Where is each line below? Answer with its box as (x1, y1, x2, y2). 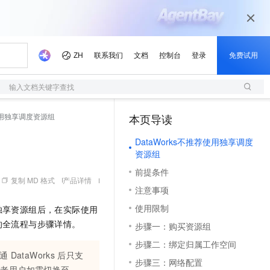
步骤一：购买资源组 (135, 220, 211, 232)
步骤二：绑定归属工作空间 (135, 238, 236, 250)
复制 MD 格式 (11, 175, 55, 185)
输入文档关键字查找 (9, 81, 74, 92)
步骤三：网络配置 (135, 256, 202, 268)
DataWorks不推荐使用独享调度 (135, 136, 253, 148)
